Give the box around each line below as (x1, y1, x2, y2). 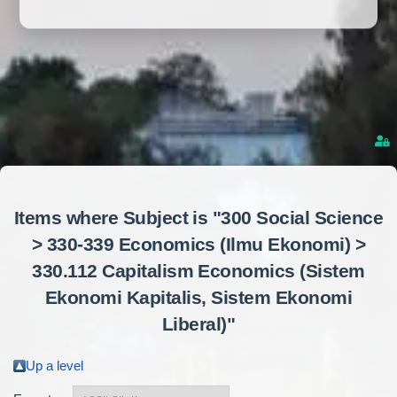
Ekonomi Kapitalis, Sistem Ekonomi (44, 286, 353, 307)
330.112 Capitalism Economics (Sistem (32, 260, 365, 281)
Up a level (25, 359, 83, 374)
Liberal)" (161, 313, 236, 334)
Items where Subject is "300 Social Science (13, 206, 384, 228)
